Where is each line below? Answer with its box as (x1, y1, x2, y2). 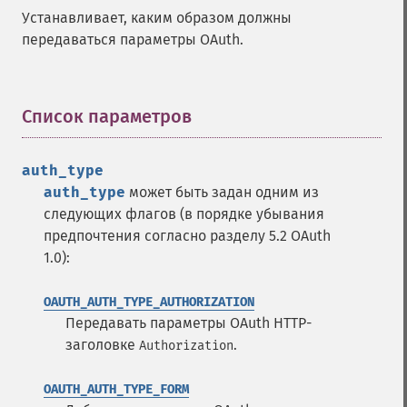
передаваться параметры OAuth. (22, 31, 243, 48)
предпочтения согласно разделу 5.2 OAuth (44, 227, 331, 244)
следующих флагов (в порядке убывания (44, 205, 324, 223)
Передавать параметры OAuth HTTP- (65, 314, 312, 332)
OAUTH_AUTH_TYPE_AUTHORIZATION (44, 294, 254, 310)
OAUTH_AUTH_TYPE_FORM (44, 382, 189, 397)
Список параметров (22, 105, 192, 127)
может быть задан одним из (125, 184, 319, 201)
